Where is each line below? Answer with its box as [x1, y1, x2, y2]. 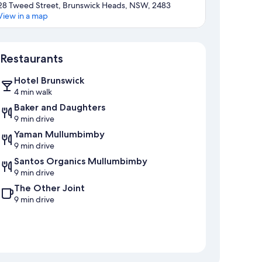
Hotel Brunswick [14, 75, 84, 87]
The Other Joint [14, 182, 85, 194]
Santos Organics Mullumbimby [14, 156, 147, 167]
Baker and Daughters [14, 102, 105, 113]
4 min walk [14, 87, 52, 98]
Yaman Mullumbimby [14, 129, 105, 140]
